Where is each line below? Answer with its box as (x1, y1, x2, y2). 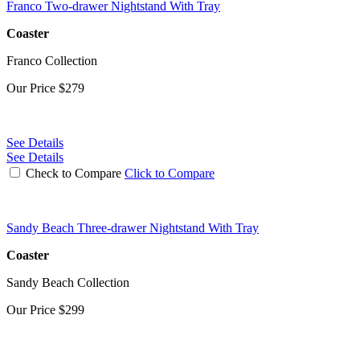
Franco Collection (6, 53, 97, 67)
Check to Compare (26, 166, 121, 180)
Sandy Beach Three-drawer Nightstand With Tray (6, 220, 259, 235)
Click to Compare (125, 166, 215, 180)
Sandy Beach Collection (6, 275, 129, 289)
